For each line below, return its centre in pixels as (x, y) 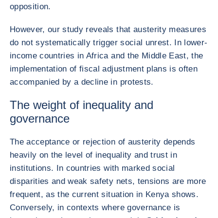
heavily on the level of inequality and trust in (93, 155)
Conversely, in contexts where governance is (95, 208)
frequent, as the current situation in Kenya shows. (104, 194)
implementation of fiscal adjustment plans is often (104, 69)
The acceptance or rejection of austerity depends (103, 142)
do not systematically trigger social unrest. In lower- (109, 43)
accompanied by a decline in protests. (82, 82)
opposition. (30, 7)
